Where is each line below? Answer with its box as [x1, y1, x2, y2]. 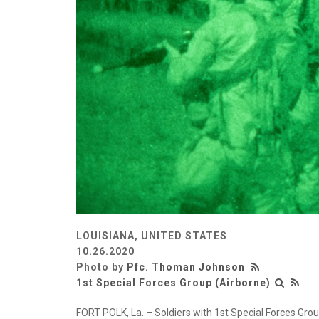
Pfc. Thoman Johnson [127, 261, 245, 273]
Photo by [76, 261, 127, 273]
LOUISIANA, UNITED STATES [76, 229, 227, 241]
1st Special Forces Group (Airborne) [76, 276, 271, 288]
